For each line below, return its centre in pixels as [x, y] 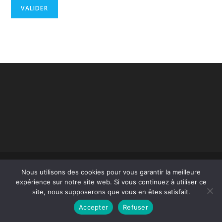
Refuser [136, 207]
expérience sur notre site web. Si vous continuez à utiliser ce [111, 182]
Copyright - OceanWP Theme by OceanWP [111, 162]
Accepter [94, 207]
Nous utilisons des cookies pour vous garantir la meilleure [111, 172]
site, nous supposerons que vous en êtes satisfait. [111, 192]
